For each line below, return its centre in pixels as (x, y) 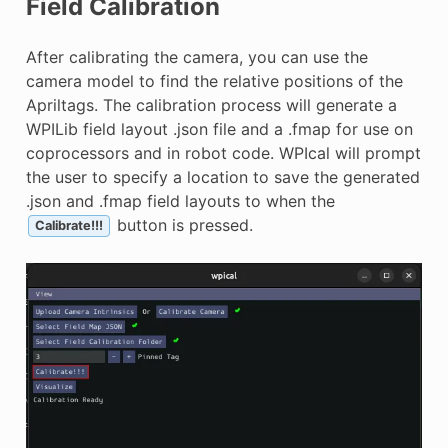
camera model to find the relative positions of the (214, 80)
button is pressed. (182, 224)
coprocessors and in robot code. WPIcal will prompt (223, 152)
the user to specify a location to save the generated (222, 176)
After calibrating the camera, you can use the (196, 56)
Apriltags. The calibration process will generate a (211, 104)
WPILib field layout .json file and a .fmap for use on (219, 128)
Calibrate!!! (68, 226)
